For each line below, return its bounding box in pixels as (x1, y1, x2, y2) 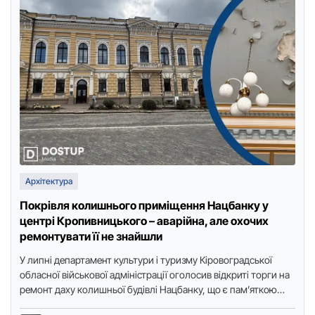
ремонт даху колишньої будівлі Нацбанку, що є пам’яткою (20, 283, 277, 295)
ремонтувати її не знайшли (20, 229, 162, 243)
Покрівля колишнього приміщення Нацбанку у (20, 198, 269, 212)
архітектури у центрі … (20, 298, 120, 310)
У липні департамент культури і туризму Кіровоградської (20, 254, 272, 266)
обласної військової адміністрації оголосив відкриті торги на (20, 269, 290, 281)
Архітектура (25, 176, 72, 186)
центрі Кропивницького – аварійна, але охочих (20, 214, 269, 228)
